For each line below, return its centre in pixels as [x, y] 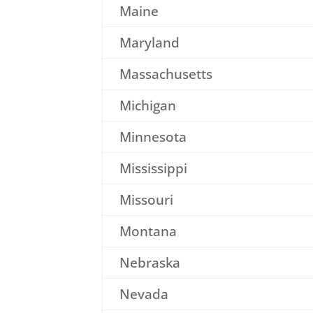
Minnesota [153, 137]
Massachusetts [166, 74]
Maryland [149, 42]
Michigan [147, 105]
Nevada [144, 294]
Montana [148, 231]
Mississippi [153, 168]
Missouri [146, 199]
